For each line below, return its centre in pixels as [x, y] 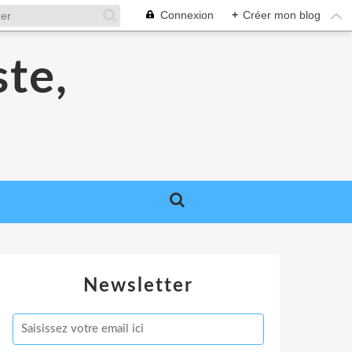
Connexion [187, 15]
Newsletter [138, 286]
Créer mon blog [282, 15]
